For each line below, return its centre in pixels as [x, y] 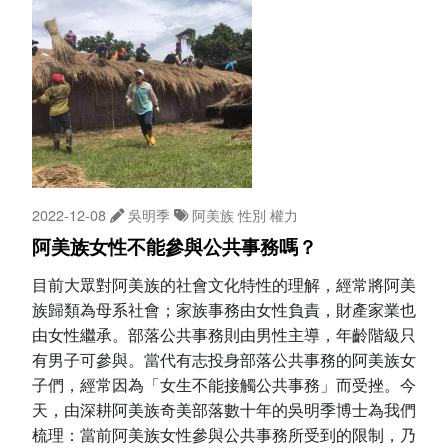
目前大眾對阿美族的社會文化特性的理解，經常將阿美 [224, 285]
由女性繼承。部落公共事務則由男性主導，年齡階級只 [224, 335]
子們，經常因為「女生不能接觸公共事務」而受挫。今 [224, 385]
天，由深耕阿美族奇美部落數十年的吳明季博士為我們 [224, 410]
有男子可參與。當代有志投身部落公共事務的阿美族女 [224, 360]
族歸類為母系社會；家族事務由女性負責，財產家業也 [224, 310]
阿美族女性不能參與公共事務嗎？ [174, 248]
